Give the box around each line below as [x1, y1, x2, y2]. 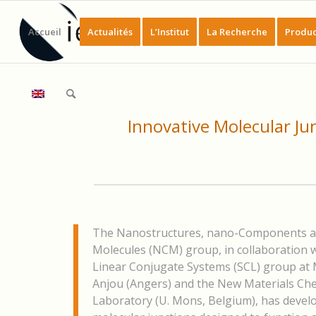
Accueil [28, 25, 61, 38]
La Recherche [206, 25, 267, 38]
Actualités [87, 25, 133, 38]
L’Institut [150, 25, 189, 38]
